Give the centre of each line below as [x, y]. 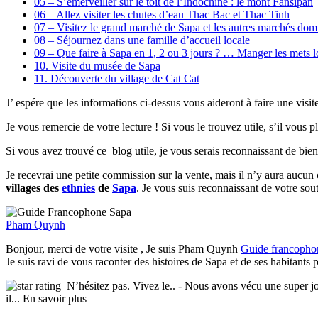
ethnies [78, 187]
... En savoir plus [49, 298]
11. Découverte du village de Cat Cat [117, 78]
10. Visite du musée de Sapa [97, 65]
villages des [34, 187]
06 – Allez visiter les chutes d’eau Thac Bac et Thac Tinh [162, 14]
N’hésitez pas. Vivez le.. [121, 285]
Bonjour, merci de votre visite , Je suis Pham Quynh [123, 248]
